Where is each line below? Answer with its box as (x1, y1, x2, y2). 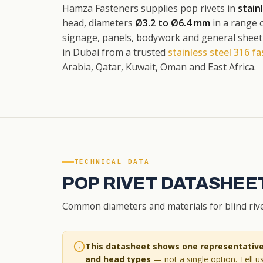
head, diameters (62, 16, 135, 29)
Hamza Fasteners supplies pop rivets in (62, 1, 238, 15)
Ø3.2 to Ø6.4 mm (135, 16, 210, 29)
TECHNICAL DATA (74, 157, 150, 166)
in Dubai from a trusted (62, 45, 168, 59)
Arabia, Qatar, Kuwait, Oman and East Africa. (62, 60, 256, 73)
